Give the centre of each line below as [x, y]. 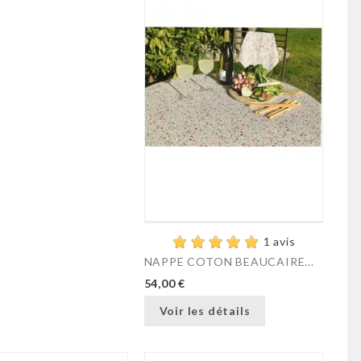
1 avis [279, 242]
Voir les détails [205, 311]
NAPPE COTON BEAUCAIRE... [229, 261]
